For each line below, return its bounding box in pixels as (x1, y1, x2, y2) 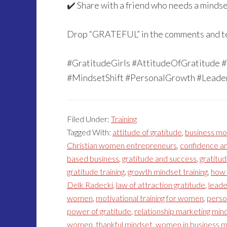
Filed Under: (67, 114, 111, 124)
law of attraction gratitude (116, 180, 205, 190)
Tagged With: (67, 127, 112, 137)
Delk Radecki (67, 180, 113, 190)
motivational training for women (96, 193, 204, 203)
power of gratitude (67, 206, 131, 216)
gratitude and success (122, 154, 197, 163)
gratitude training (67, 167, 125, 176)
